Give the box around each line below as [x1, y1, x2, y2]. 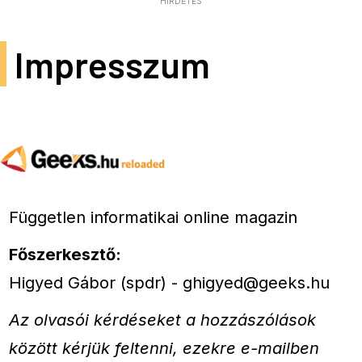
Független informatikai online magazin [9, 206, 298, 227]
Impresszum [14, 42, 210, 86]
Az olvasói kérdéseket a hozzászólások [9, 309, 317, 330]
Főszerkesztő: [9, 244, 122, 265]
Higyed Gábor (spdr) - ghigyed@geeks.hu [9, 272, 330, 293]
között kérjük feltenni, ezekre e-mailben [9, 338, 320, 359]
